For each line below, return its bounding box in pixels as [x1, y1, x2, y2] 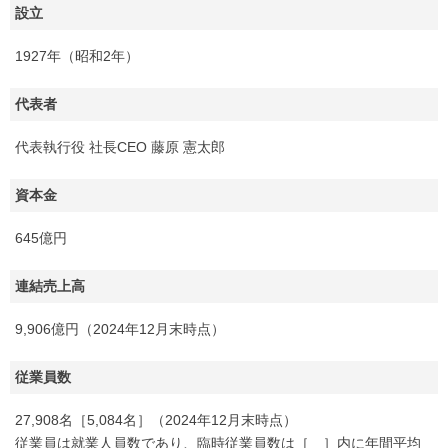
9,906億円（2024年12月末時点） [15, 320, 225, 337]
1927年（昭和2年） [15, 47, 139, 64]
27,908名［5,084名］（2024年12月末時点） [15, 411, 297, 428]
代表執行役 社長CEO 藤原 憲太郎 [15, 138, 225, 155]
